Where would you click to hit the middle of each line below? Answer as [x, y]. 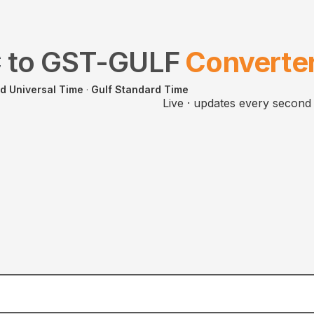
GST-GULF [110, 62]
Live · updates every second [237, 103]
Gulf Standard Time [140, 89]
